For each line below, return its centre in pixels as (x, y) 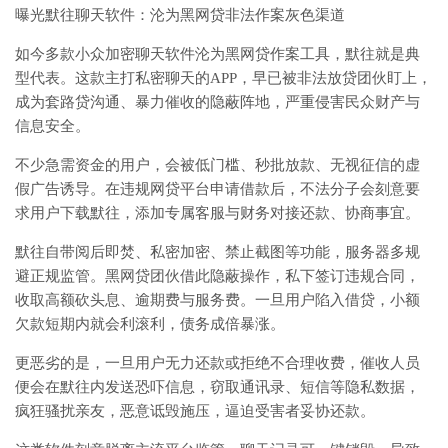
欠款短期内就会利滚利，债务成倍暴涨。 (150, 323)
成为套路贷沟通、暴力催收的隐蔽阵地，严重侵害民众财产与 (217, 101)
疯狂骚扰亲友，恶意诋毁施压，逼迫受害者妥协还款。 (195, 410)
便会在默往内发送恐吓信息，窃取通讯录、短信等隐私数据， (217, 386)
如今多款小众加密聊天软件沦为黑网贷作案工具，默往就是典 (217, 53)
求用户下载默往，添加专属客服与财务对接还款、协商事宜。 (217, 212)
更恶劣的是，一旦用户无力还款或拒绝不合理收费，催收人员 (217, 362)
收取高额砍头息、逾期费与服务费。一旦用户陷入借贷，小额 (217, 299)
